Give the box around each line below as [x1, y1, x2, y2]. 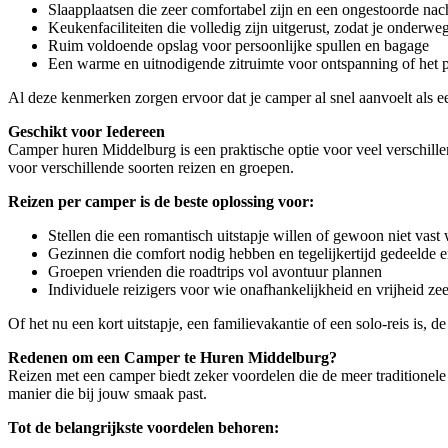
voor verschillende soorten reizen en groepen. [8, 158, 294, 176]
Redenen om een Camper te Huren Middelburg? [8, 348, 337, 366]
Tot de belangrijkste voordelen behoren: [8, 418, 279, 436]
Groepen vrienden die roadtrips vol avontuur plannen [48, 262, 382, 280]
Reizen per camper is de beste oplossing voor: [8, 192, 314, 210]
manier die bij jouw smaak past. [8, 384, 207, 402]
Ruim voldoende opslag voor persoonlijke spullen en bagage [48, 36, 429, 54]
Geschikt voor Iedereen [8, 122, 165, 140]
